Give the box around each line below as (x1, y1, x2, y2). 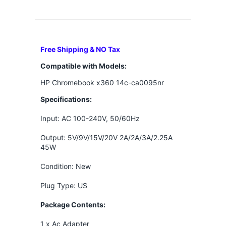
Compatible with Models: (40, 62, 127, 71)
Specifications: (40, 95, 92, 104)
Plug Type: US (40, 181, 87, 190)
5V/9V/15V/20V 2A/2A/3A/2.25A (67, 133, 173, 142)
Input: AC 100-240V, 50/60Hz (40, 114, 140, 123)
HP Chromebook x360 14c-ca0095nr (40, 78, 164, 87)
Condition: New (40, 162, 91, 171)
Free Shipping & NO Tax (40, 45, 120, 54)
